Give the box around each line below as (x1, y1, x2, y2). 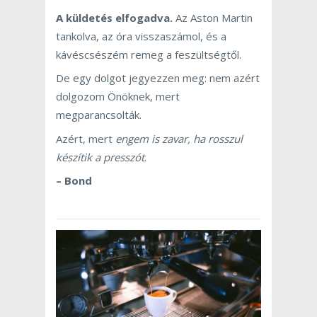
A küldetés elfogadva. (56, 10, 173, 25)
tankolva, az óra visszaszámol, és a (56, 28, 226, 43)
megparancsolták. (56, 108, 142, 122)
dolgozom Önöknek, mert (56, 89, 180, 104)
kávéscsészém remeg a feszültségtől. (56, 47, 241, 62)
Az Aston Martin (173, 10, 253, 25)
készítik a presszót (56, 149, 144, 164)
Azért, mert (56, 131, 115, 146)
